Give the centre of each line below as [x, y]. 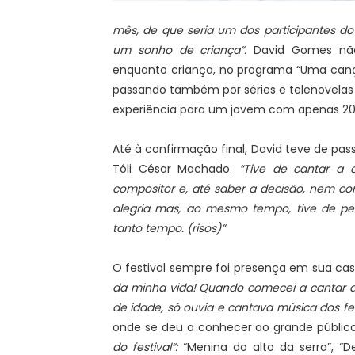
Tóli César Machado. [176, 169]
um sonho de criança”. [180, 50]
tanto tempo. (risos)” [169, 228]
